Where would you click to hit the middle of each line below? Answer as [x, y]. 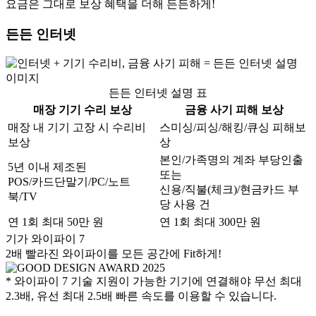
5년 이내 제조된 [47, 167]
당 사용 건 [185, 205]
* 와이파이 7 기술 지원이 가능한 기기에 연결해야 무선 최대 [154, 281]
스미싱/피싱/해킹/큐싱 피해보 [233, 128]
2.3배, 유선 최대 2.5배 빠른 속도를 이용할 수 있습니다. [141, 296]
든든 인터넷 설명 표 [158, 93]
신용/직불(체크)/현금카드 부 [229, 190]
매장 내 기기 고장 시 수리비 [77, 128]
